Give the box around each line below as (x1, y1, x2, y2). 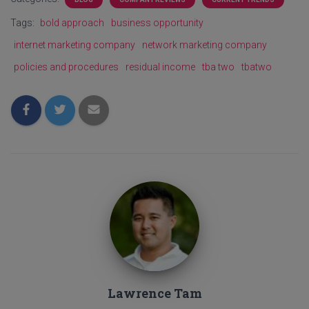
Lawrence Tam (107, 285, 202, 302)
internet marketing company (14, 39, 135, 51)
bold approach (40, 17, 104, 29)
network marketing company (142, 39, 267, 51)
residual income (126, 61, 195, 73)
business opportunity (111, 17, 203, 29)
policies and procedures (14, 61, 119, 73)
